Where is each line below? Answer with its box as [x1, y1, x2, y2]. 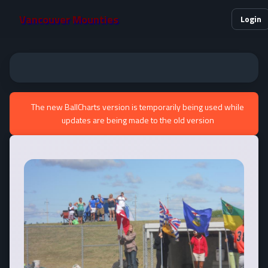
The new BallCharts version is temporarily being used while [31, 100, 244, 113]
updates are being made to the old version [61, 114, 214, 126]
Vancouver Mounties [19, 11, 118, 28]
